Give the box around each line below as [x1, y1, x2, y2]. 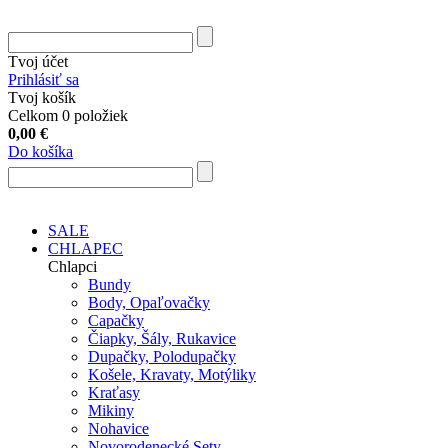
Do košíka [8, 143, 73, 160]
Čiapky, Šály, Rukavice [88, 330, 236, 347]
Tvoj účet [8, 53, 68, 70]
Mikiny [88, 402, 134, 419]
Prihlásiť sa [8, 71, 79, 88]
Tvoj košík [8, 89, 76, 106]
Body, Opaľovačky [88, 294, 210, 311]
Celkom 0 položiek [8, 107, 128, 124]
